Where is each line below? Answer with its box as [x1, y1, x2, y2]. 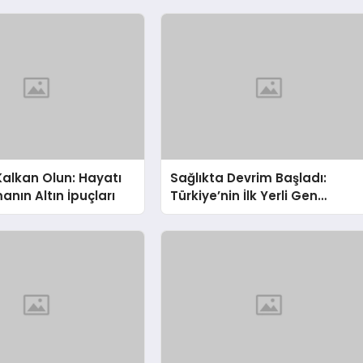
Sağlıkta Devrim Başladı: [170, 169, 327, 186]
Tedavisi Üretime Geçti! [170, 204, 323, 222]
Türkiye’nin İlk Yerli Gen [170, 186, 318, 204]
